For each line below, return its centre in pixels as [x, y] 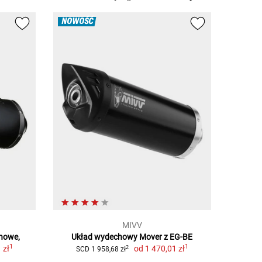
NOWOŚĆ [77, 21]
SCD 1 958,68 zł [101, 249]
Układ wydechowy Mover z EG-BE [132, 237]
